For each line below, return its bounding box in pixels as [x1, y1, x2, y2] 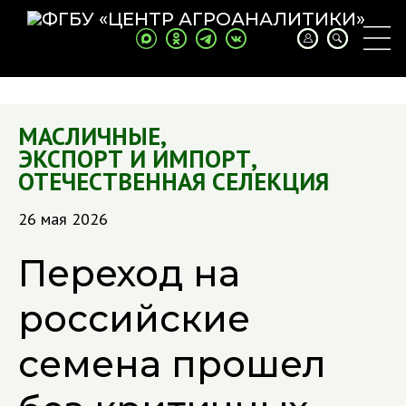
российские [18, 296, 250, 341]
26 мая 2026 [18, 208, 108, 229]
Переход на [18, 251, 240, 295]
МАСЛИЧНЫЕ [18, 121, 160, 151]
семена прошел [18, 342, 326, 386]
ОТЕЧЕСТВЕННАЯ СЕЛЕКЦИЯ [18, 166, 329, 197]
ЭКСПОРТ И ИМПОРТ [18, 143, 251, 174]
